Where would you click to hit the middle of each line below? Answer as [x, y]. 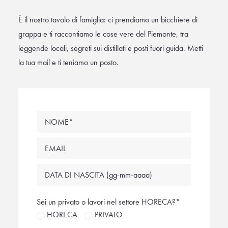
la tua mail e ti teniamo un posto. [68, 62]
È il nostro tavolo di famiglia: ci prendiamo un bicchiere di [108, 20]
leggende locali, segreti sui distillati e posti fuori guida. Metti [111, 48]
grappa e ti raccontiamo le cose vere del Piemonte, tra [103, 34]
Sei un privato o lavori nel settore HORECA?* [108, 202]
